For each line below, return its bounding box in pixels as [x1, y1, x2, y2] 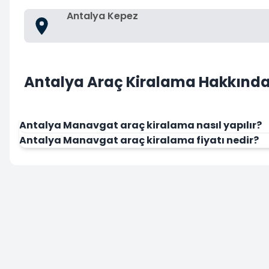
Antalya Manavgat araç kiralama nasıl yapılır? [19, 118, 262, 132]
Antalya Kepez [67, 9, 138, 23]
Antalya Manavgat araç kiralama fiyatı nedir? [19, 133, 259, 147]
